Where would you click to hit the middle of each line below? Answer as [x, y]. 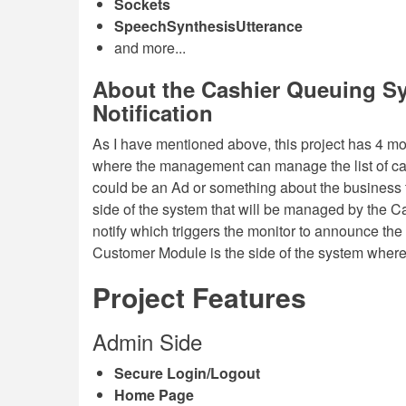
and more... [150, 48]
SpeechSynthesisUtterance [208, 26]
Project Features [199, 297]
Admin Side [147, 341]
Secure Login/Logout [187, 373]
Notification [153, 112]
